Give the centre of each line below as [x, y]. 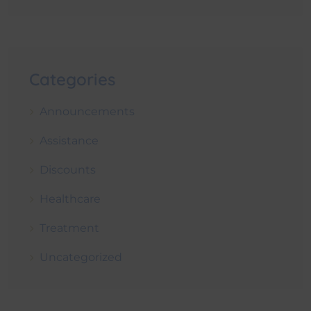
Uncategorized [81, 257]
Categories [72, 79]
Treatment [69, 228]
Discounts [68, 169]
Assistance [69, 140]
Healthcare [70, 199]
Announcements [87, 111]
